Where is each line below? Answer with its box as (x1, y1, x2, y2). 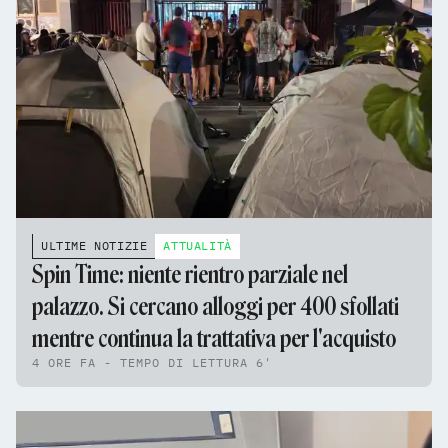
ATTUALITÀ (163, 238, 232, 254)
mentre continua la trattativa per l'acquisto (32, 324, 396, 354)
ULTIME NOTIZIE (41, 238, 148, 254)
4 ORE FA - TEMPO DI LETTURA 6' (32, 355, 272, 371)
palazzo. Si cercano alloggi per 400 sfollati (32, 292, 399, 322)
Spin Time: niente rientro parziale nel (32, 260, 348, 290)
